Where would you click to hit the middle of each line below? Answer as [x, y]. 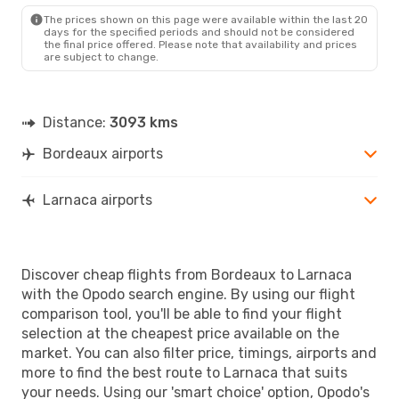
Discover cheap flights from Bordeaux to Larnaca [187, 274]
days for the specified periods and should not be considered [199, 32]
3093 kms [144, 122]
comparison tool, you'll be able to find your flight [182, 313]
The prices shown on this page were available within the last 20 [206, 19]
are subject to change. [101, 57]
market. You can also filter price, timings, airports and [199, 353]
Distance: [76, 122]
